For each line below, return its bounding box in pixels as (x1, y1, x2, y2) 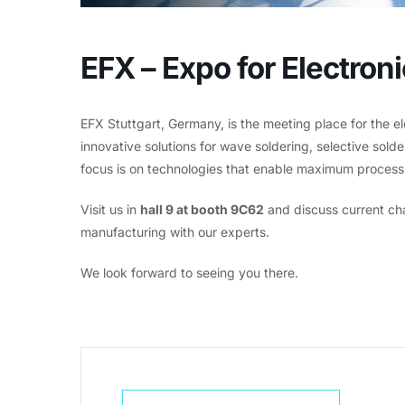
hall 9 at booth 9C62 (140, 202, 264, 218)
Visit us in (80, 202, 140, 218)
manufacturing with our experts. (80, 224, 269, 240)
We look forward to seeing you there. (80, 265, 298, 281)
